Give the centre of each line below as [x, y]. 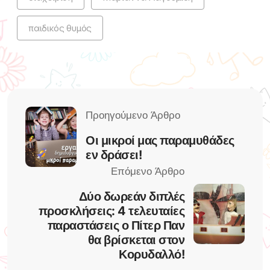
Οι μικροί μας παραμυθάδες [160, 141]
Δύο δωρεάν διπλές [131, 196]
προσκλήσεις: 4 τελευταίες [111, 211]
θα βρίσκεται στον [136, 240]
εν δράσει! [114, 155]
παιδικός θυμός [60, 28]
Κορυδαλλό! [152, 254]
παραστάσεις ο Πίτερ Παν [116, 225]
